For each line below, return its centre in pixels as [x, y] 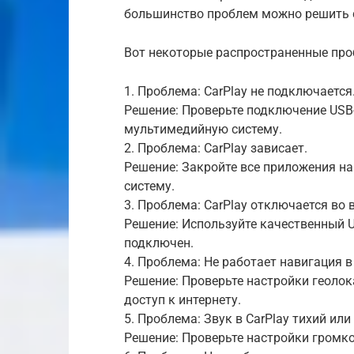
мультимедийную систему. [203, 129]
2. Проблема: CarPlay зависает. [216, 148]
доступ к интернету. [183, 299]
